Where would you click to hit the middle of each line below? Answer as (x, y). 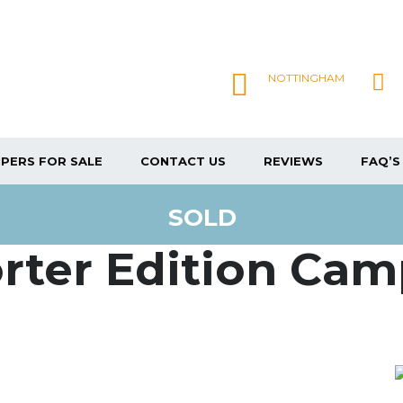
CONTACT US (183, 161)
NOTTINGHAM (306, 78)
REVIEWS (293, 161)
